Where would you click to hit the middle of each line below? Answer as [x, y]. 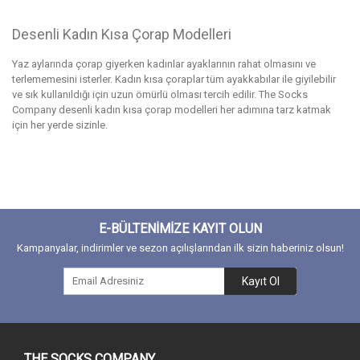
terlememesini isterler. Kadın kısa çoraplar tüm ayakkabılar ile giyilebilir [174, 79]
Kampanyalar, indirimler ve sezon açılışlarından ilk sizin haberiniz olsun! [180, 247]
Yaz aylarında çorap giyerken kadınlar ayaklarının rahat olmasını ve [164, 63]
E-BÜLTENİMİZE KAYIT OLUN [180, 228]
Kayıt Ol [260, 281]
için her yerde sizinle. [60, 125]
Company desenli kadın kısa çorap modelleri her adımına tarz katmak [172, 109]
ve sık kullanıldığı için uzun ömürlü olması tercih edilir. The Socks [160, 94]
